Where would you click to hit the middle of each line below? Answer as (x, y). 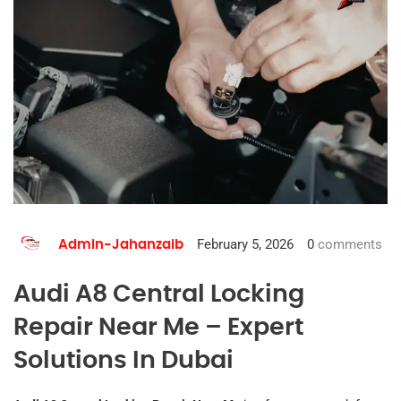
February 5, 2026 (245, 244)
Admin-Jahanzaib (121, 244)
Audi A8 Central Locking (159, 294)
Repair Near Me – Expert (158, 327)
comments (348, 244)
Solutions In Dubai (124, 360)
